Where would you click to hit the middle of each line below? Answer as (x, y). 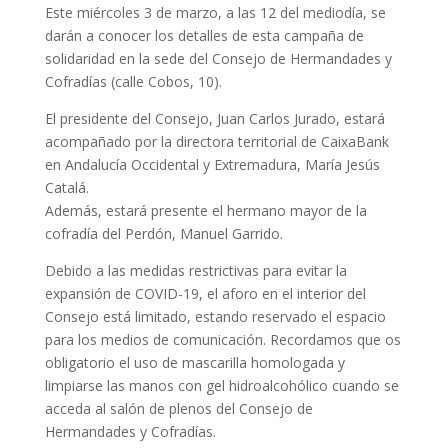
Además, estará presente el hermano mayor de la (205, 210)
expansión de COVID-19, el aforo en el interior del (205, 293)
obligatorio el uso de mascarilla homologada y (194, 362)
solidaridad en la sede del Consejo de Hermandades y (218, 58)
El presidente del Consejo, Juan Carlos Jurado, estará (214, 118)
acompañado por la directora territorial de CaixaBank (216, 141)
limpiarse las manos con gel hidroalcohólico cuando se (221, 385)
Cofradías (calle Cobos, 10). (133, 81)
